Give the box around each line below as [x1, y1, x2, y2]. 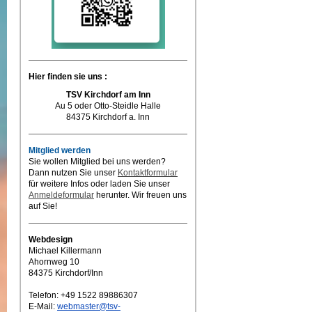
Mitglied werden [29, 146, 91, 155]
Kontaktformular [118, 168, 178, 178]
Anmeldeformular [29, 190, 94, 200]
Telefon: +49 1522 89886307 [29, 290, 138, 300]
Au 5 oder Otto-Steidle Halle [55, 101, 161, 111]
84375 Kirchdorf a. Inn [66, 112, 150, 122]
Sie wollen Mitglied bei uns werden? [29, 157, 166, 166]
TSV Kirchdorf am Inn [65, 90, 150, 100]
